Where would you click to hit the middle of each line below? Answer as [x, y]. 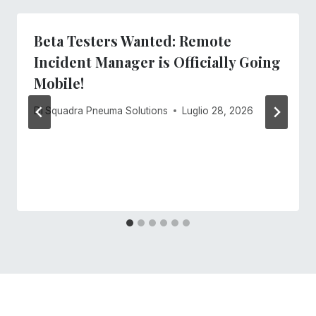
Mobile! [59, 83]
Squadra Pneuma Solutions [107, 110]
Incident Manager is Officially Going [157, 62]
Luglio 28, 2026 [218, 110]
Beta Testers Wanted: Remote [133, 41]
